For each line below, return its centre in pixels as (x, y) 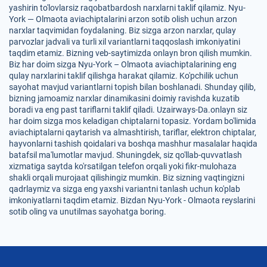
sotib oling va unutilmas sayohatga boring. (88, 212)
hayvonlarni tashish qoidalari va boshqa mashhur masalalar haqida (133, 144)
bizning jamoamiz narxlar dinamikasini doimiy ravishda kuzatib (124, 98)
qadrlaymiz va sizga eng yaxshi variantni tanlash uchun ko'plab (125, 189)
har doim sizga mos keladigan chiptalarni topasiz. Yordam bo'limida (133, 121)
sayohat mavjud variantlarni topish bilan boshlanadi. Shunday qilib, (132, 87)
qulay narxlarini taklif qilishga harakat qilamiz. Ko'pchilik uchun (124, 76)
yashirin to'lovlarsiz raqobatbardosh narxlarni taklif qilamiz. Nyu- (127, 8)
